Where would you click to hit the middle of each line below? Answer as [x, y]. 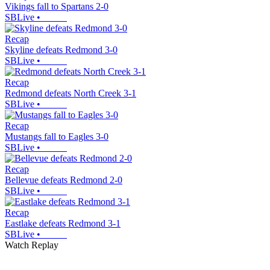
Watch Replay [32, 245]
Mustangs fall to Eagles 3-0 [57, 137]
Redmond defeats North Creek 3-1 [71, 93]
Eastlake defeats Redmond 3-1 [63, 224]
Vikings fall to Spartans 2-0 [57, 7]
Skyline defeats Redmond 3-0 [61, 50]
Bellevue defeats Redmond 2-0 [64, 180]
